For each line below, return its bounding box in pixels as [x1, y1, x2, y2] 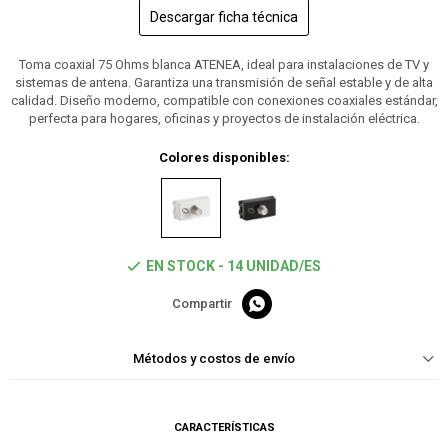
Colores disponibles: [158, 150, 290, 166]
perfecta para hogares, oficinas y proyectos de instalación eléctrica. [28, 111, 420, 127]
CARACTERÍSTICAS [173, 421, 275, 435]
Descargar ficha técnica [150, 9, 298, 26]
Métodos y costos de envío [133, 351, 295, 367]
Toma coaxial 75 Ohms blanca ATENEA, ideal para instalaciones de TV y [19, 57, 429, 73]
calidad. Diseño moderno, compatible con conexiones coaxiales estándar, [10, 93, 438, 109]
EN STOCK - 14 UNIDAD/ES [146, 258, 321, 275]
